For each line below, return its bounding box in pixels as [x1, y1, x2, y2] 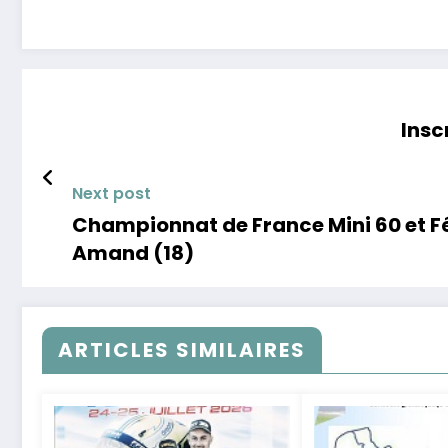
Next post [72, 182, 151, 206]
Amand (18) [72, 239, 194, 268]
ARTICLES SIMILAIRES [58, 336, 306, 365]
